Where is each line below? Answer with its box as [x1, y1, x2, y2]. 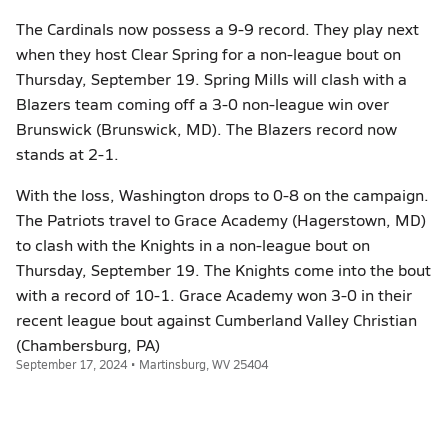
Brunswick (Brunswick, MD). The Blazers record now [16, 118, 397, 139]
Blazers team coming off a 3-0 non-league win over [16, 93, 389, 114]
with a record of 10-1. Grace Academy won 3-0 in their [16, 284, 412, 305]
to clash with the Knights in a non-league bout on [16, 234, 370, 255]
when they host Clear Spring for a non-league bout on [16, 43, 401, 64]
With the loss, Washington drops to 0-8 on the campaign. [16, 184, 429, 205]
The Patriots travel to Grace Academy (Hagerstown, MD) [16, 209, 426, 230]
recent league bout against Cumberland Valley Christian [16, 309, 417, 330]
